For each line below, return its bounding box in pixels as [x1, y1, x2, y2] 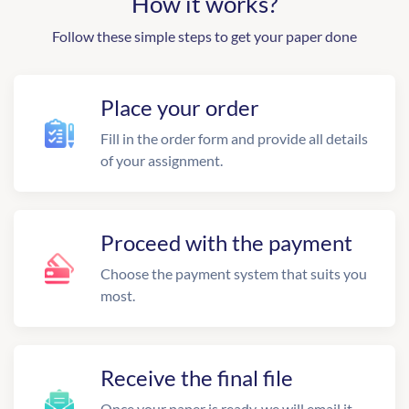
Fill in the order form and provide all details [100, 130, 368, 147]
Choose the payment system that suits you [100, 265, 367, 282]
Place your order [100, 94, 259, 121]
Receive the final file [100, 364, 293, 391]
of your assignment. [100, 152, 223, 169]
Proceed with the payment [100, 229, 352, 256]
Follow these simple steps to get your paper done [52, 27, 357, 45]
